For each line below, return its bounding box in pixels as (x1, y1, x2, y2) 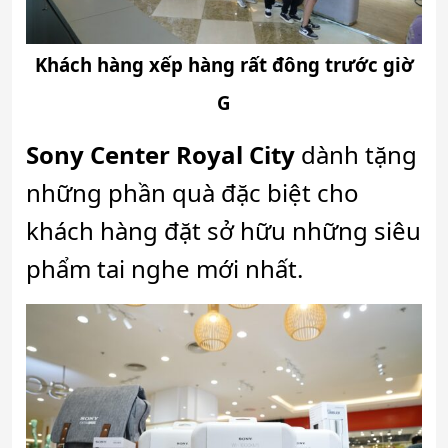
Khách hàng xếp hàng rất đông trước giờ (34, 52, 414, 78)
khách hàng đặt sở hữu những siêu (26, 214, 421, 248)
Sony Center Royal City (26, 138, 295, 172)
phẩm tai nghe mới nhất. (26, 252, 303, 286)
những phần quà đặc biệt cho (26, 176, 359, 210)
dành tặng (295, 138, 417, 172)
